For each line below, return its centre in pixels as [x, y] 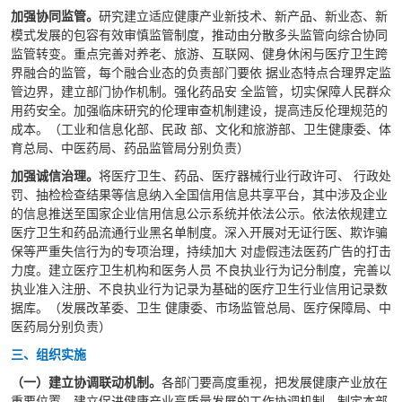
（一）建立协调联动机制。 [86, 381]
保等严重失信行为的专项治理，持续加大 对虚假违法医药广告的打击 [201, 250]
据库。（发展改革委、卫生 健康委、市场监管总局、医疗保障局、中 [201, 307]
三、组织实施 [50, 354]
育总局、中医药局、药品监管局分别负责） [130, 147]
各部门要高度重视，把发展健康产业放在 [275, 381]
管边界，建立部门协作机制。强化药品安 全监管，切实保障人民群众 [201, 91]
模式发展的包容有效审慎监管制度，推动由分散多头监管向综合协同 [199, 34]
